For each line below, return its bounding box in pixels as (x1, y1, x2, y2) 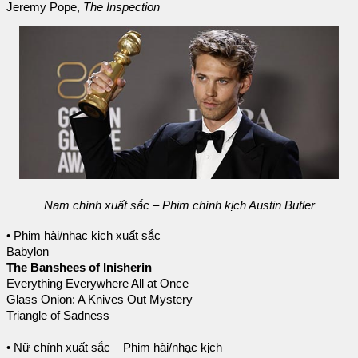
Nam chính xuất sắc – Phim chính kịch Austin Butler (43, 198, 315, 212)
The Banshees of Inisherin (6, 261, 152, 274)
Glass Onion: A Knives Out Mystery (6, 292, 193, 306)
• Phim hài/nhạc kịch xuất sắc (6, 229, 161, 242)
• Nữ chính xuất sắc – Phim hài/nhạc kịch (6, 340, 222, 354)
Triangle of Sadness (6, 308, 109, 322)
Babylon (6, 245, 49, 258)
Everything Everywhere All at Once (6, 276, 189, 290)
